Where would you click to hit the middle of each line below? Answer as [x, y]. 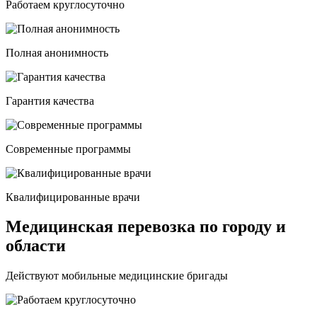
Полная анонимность [57, 52]
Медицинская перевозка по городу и [146, 227]
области [36, 246]
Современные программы [68, 149]
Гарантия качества [50, 100]
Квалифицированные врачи [73, 197]
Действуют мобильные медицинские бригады [117, 276]
